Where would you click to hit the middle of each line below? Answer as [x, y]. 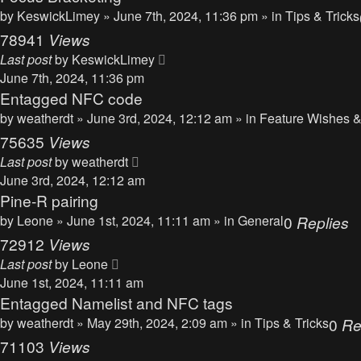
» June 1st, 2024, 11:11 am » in [147, 220]
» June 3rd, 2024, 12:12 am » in [168, 118]
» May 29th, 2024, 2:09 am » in [166, 323]
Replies [323, 222]
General [261, 220]
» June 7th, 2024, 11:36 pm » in [194, 16]
